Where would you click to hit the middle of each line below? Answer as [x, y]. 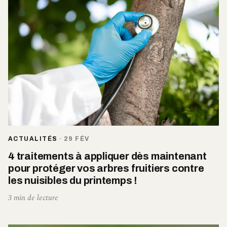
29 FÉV [77, 139]
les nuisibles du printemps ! [73, 180]
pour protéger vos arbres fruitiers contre [106, 168]
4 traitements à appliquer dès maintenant [107, 156]
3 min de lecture [33, 198]
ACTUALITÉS [33, 139]
